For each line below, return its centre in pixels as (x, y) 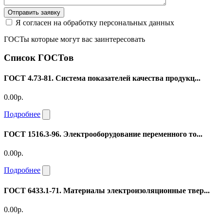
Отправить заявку (34, 12)
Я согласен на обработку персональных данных (95, 22)
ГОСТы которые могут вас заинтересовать (74, 39)
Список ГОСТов (39, 58)
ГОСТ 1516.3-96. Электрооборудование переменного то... (103, 134)
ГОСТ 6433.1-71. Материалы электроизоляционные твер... (107, 190)
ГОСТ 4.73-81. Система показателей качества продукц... (102, 78)
